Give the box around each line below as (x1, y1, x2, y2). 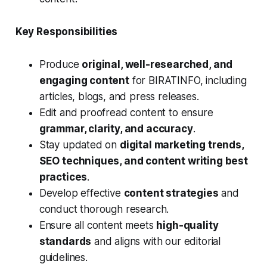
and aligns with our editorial (91, 235, 221, 248)
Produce (39, 58, 82, 71)
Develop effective (39, 187, 124, 200)
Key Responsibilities (15, 26, 118, 38)
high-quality (156, 219, 219, 232)
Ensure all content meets (39, 219, 157, 232)
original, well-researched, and (82, 58, 233, 71)
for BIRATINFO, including (129, 74, 247, 87)
